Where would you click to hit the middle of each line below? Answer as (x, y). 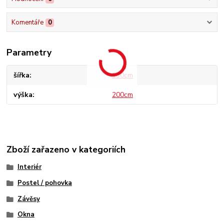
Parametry (29, 53)
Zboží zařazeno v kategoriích (66, 150)
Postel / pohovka (44, 183)
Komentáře (27, 22)
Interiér (29, 167)
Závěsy (28, 199)
